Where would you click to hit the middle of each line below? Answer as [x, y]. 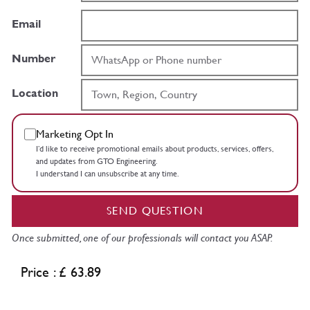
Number [34, 58]
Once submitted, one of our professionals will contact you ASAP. [142, 237]
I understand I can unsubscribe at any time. [107, 173]
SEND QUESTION [155, 210]
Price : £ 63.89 [61, 272]
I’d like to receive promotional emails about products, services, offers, [154, 148]
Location [35, 93]
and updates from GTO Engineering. [97, 161]
